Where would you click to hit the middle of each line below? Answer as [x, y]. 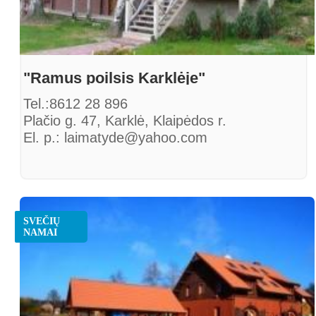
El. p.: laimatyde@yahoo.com [115, 138]
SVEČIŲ [42, 221]
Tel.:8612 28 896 [75, 104]
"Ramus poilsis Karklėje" [114, 78]
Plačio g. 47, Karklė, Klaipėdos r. [127, 121]
